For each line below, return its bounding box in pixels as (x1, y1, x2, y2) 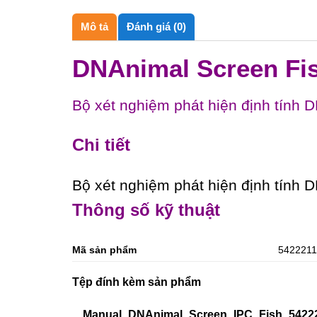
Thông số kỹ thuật (72, 200, 220, 220)
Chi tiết (72, 135, 130, 155)
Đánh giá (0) (127, 20, 186, 33)
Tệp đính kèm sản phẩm (72, 275, 201, 288)
